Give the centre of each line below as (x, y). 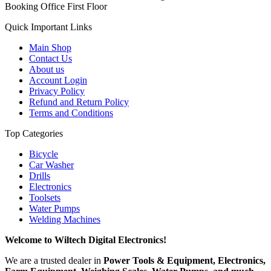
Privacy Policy (57, 91)
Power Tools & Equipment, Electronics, (184, 261)
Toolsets (45, 198)
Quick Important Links (48, 27)
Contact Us (51, 59)
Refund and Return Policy (79, 102)
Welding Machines (65, 220)
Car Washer (51, 165)
